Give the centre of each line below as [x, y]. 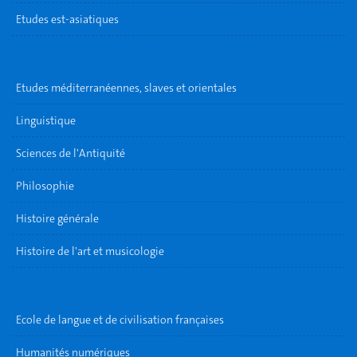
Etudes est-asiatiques [67, 19]
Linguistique [46, 120]
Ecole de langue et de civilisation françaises [120, 320]
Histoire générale [57, 218]
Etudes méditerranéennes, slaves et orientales [126, 88]
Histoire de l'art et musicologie [90, 251]
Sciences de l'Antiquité [71, 153]
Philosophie [45, 186]
